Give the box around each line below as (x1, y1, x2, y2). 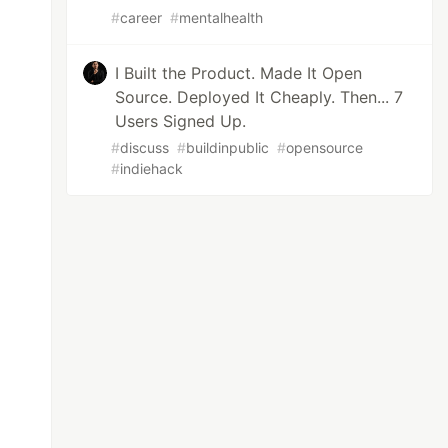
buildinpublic (186, 139, 270, 156)
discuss (120, 139, 170, 156)
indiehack (120, 160, 184, 177)
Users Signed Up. (115, 111, 247, 131)
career (120, 9, 163, 26)
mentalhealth (179, 9, 264, 26)
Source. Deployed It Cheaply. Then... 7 (115, 87, 404, 107)
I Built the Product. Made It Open (115, 63, 363, 83)
